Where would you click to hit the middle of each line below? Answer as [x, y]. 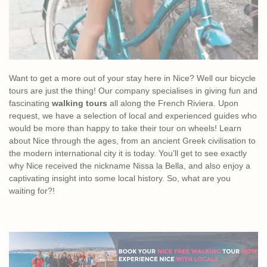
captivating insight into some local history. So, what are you [120, 178]
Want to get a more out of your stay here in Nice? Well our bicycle [132, 78]
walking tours [81, 103]
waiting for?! [32, 191]
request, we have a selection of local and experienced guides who [133, 116]
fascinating [30, 103]
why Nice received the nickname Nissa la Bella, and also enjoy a [130, 166]
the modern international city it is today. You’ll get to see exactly [128, 153]
